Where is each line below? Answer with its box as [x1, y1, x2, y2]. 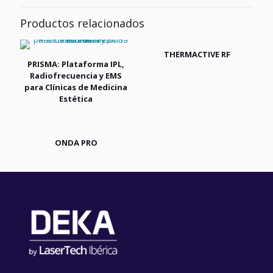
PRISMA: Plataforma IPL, [27, 58, 125, 69]
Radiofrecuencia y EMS [30, 70, 122, 81]
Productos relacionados [20, 16, 144, 30]
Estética [59, 93, 93, 104]
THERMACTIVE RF [163, 49, 230, 60]
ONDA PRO [54, 137, 97, 148]
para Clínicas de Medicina [24, 82, 128, 93]
